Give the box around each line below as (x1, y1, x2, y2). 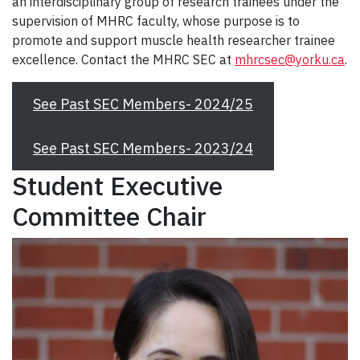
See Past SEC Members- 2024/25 (32, 95, 253, 114)
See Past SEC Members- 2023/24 (32, 139, 253, 158)
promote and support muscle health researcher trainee (12, 32, 335, 49)
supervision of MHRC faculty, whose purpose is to (12, 13, 300, 30)
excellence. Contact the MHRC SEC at (12, 51, 235, 68)
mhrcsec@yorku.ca (235, 51, 345, 68)
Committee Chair (12, 199, 207, 234)
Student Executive (12, 169, 223, 203)
